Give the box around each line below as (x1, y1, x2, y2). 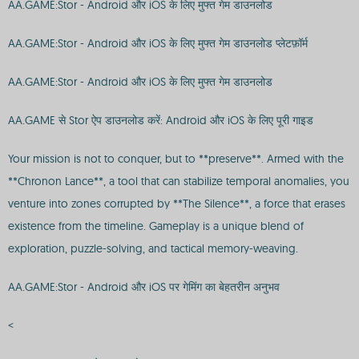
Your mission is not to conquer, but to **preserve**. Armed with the (8, 151, 344, 166)
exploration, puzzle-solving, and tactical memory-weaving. (8, 241, 298, 256)
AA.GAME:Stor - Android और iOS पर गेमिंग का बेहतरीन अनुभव (8, 280, 280, 294)
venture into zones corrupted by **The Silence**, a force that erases (8, 196, 345, 211)
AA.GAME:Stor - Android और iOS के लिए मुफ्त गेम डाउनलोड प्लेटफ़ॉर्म (8, 36, 308, 50)
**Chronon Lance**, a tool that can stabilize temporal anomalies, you (8, 174, 349, 188)
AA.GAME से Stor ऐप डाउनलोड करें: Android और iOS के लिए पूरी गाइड (8, 113, 313, 127)
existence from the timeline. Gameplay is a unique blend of (8, 219, 304, 233)
